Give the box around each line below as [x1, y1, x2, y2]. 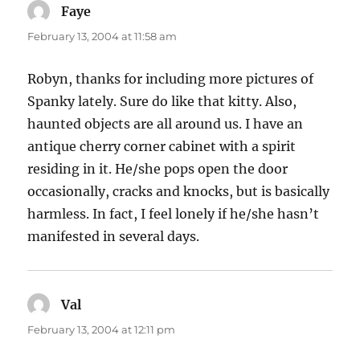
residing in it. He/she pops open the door [27, 161, 288, 178]
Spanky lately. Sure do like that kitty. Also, [27, 93, 297, 110]
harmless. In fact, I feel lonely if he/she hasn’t [27, 206, 320, 223]
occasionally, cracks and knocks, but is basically [27, 183, 330, 200]
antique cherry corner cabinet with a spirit [27, 138, 297, 155]
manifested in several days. [27, 228, 200, 245]
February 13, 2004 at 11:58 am [27, 30, 178, 43]
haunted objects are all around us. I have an [27, 116, 304, 133]
